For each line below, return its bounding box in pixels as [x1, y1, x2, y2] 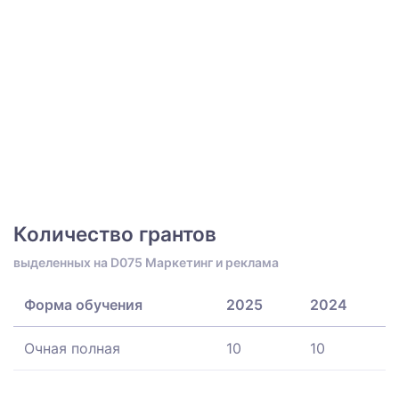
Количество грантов [13, 221, 216, 246]
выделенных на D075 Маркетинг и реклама [13, 254, 279, 270]
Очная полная [24, 338, 120, 357]
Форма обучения [24, 295, 142, 313]
